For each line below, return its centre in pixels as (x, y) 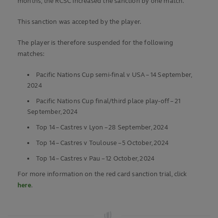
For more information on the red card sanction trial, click (102, 174)
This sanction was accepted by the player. (80, 22)
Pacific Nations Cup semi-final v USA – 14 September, (114, 75)
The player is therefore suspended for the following (96, 43)
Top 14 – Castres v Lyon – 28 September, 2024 (102, 128)
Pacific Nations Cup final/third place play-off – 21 (109, 101)
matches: (31, 54)
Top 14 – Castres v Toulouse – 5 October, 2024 (102, 143)
